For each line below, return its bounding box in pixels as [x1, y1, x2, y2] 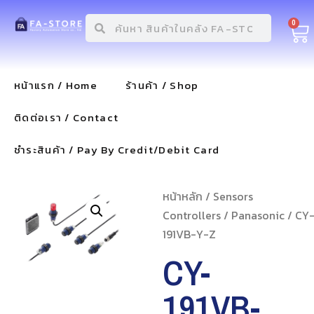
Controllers [162, 207, 221, 224]
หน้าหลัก [162, 188, 203, 205]
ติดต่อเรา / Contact [14, 109, 119, 125]
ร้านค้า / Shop [125, 77, 199, 93]
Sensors [212, 188, 253, 205]
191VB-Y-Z [162, 226, 216, 243]
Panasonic [231, 207, 285, 224]
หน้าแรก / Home [14, 77, 97, 93]
